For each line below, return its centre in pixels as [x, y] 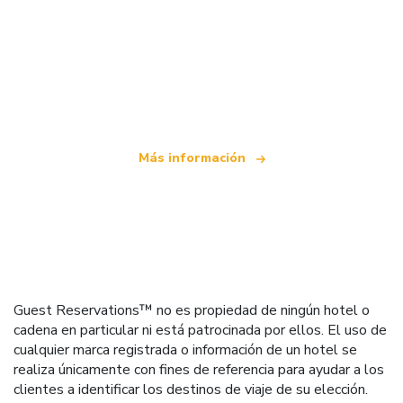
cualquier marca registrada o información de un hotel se [185, 350]
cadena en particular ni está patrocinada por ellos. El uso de [200, 331]
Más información [193, 158]
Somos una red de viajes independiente [201, 65]
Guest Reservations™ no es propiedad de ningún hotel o [192, 311]
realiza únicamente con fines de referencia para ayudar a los [199, 370]
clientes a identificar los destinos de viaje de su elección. [191, 390]
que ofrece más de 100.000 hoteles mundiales [201, 90]
